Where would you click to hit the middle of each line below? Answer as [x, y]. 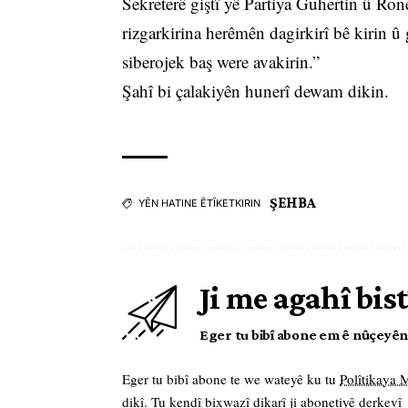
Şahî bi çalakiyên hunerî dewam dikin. [255, 91]
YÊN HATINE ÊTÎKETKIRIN [199, 204]
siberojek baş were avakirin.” [221, 62]
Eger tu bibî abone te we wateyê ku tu [231, 379]
